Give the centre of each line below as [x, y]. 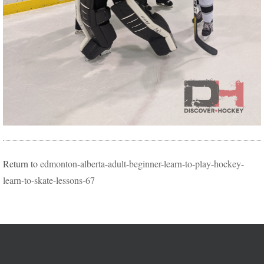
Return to [22, 164]
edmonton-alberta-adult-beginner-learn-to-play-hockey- [142, 164]
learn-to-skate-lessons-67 [49, 180]
